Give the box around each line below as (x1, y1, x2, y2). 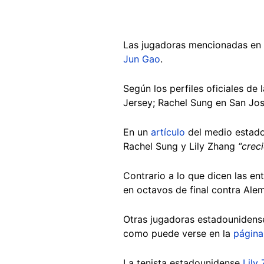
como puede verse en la (123, 227, 233, 239)
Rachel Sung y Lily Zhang (123, 140, 238, 152)
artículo (151, 126, 185, 138)
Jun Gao (123, 52, 160, 65)
